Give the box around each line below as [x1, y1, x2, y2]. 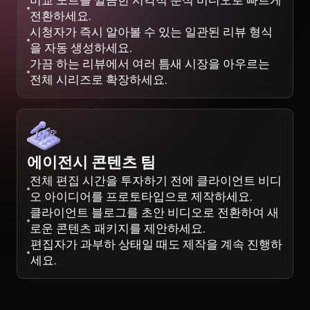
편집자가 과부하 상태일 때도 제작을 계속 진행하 [30, 237, 282, 251]
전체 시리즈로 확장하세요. [30, 73, 167, 87]
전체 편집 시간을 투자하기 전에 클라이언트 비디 [30, 173, 282, 188]
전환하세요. [30, 9, 91, 24]
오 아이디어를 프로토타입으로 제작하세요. [30, 189, 253, 203]
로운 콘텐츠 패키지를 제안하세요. [30, 221, 206, 235]
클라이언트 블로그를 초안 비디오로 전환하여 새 [30, 205, 280, 219]
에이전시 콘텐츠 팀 [27, 153, 156, 171]
